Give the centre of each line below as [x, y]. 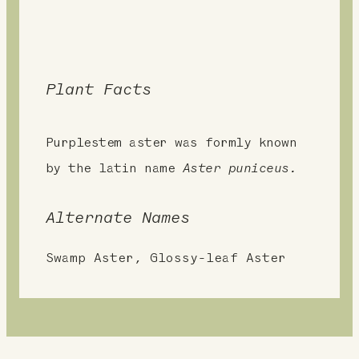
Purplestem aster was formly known [171, 144]
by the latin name [114, 169]
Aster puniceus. [240, 169]
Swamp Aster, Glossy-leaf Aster [165, 259]
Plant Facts [98, 91]
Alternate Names [117, 219]
